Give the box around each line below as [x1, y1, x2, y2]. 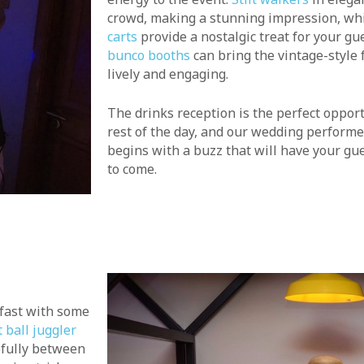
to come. [107, 160, 157, 179]
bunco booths [107, 45, 190, 64]
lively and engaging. [107, 64, 228, 83]
